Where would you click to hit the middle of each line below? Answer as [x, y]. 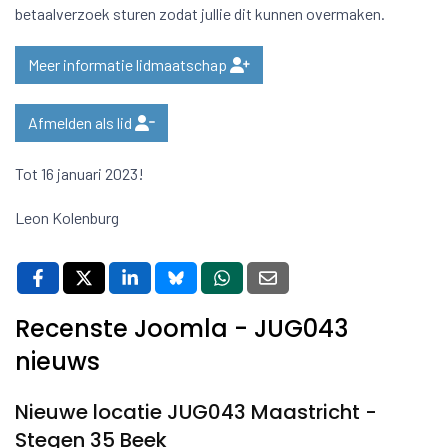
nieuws [57, 361]
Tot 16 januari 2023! [81, 173]
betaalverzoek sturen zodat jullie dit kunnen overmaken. [200, 13]
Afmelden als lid [81, 122]
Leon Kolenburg [67, 217]
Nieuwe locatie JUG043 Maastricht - [196, 412]
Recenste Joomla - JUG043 [181, 328]
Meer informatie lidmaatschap [129, 64]
